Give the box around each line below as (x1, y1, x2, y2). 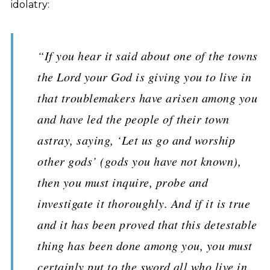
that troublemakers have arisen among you (37, 90, 257, 105)
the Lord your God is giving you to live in (37, 69, 251, 84)
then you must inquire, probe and (37, 174, 208, 190)
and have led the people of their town (37, 111, 230, 127)
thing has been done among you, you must (37, 237, 253, 253)
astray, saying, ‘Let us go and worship (37, 132, 235, 148)
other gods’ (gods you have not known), (37, 153, 241, 169)
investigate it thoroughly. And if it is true (37, 195, 250, 211)
